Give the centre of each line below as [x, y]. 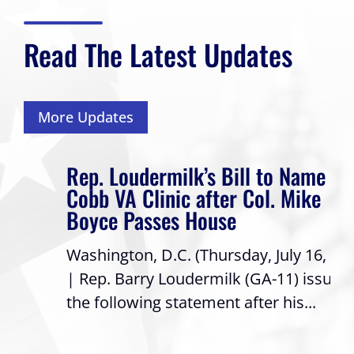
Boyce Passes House [109, 220]
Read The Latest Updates [158, 55]
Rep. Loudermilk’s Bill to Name [153, 175]
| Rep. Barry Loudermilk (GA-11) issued [166, 278]
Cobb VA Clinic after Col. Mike [151, 198]
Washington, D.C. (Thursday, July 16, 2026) [175, 254]
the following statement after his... [149, 302]
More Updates [86, 117]
